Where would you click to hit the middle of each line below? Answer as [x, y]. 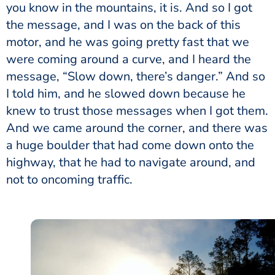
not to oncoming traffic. [71, 179]
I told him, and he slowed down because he [126, 93]
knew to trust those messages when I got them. [137, 110]
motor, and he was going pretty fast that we [128, 42]
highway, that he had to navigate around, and [131, 162]
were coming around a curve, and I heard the [129, 59]
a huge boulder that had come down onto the [130, 145]
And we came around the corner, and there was [137, 128]
